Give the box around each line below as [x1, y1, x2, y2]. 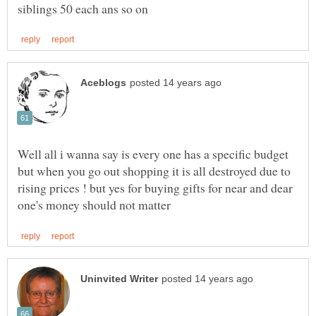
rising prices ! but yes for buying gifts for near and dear [18, 178, 293, 196]
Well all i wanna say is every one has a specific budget [18, 145, 288, 162]
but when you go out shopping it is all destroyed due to [18, 162, 291, 179]
